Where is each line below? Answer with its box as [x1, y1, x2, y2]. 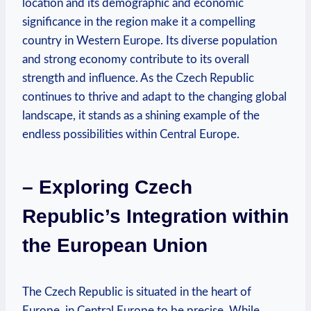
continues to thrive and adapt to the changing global [22, 90, 287, 103]
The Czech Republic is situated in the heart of [22, 285, 251, 298]
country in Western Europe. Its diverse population [22, 34, 277, 47]
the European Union [22, 234, 208, 256]
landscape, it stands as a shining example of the [22, 109, 260, 121]
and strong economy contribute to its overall [22, 53, 249, 65]
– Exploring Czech [22, 176, 192, 198]
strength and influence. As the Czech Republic [22, 72, 254, 84]
